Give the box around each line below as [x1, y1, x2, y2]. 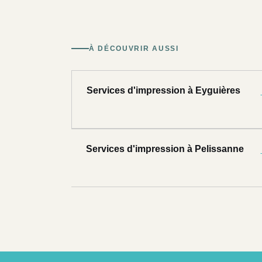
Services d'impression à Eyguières [87, 85, 240, 96]
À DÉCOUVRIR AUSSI [89, 44, 179, 53]
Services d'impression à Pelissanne [86, 144, 244, 154]
